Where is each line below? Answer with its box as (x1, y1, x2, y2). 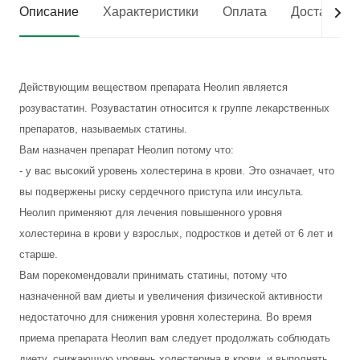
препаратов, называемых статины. (19, 123, 187, 135)
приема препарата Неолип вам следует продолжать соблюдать (19, 332, 330, 344)
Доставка (291, 5, 346, 18)
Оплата (223, 5, 267, 18)
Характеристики (103, 5, 198, 18)
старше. (19, 248, 58, 260)
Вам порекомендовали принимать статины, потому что (19, 269, 287, 281)
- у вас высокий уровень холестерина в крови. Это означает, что (19, 165, 334, 177)
